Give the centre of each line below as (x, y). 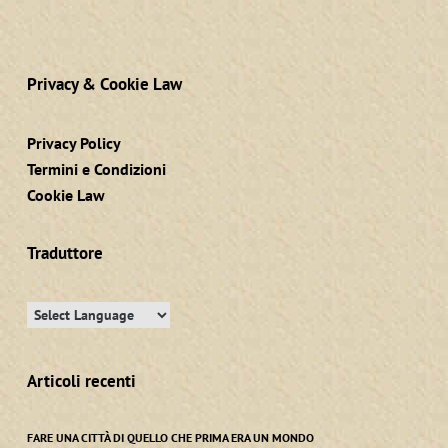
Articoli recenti (81, 381)
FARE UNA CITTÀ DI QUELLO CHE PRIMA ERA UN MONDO (170, 438)
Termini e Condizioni (96, 169)
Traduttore (64, 253)
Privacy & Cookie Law (104, 84)
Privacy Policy (73, 143)
